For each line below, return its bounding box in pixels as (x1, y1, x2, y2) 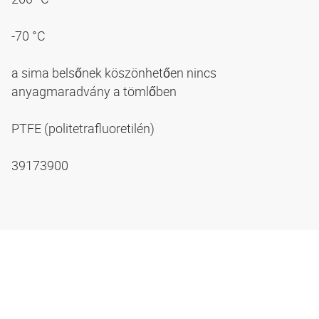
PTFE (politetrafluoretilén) (11, 120, 157, 137)
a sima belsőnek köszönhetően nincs (11, 64, 216, 82)
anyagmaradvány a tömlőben (11, 83, 179, 100)
